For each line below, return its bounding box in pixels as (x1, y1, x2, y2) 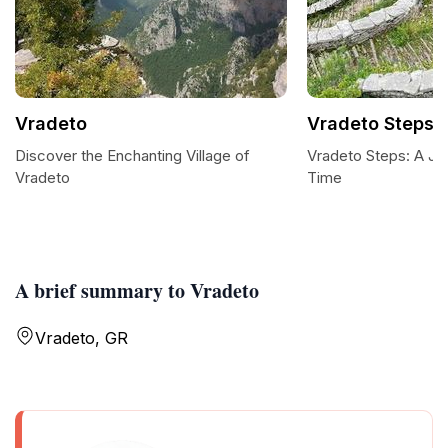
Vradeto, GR (35, 328, 128, 348)
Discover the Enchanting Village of (15, 146, 250, 165)
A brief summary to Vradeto (15, 276, 259, 305)
